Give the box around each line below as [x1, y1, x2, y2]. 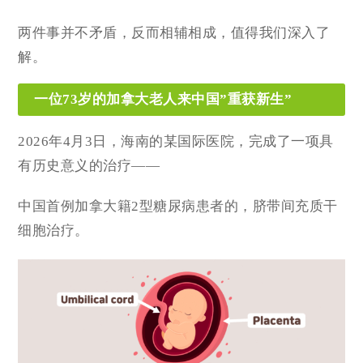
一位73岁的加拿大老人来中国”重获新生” [34, 91, 293, 107]
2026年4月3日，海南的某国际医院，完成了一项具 [18, 133, 334, 149]
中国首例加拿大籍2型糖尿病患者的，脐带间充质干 [18, 198, 338, 214]
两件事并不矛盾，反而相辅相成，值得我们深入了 [18, 24, 331, 41]
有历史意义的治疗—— [18, 157, 160, 173]
